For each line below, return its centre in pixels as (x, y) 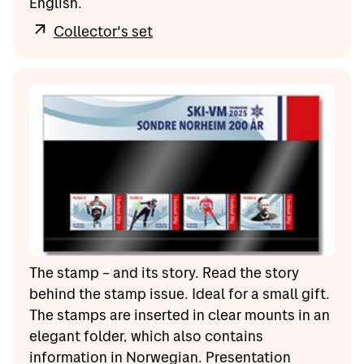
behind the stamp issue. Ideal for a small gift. (180, 294)
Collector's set (103, 31)
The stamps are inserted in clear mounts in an (180, 315)
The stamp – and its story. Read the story (164, 273)
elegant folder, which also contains (146, 336)
